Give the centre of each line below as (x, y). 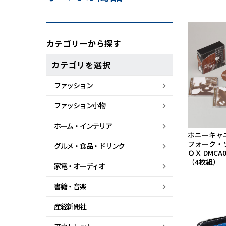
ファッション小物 (80, 105)
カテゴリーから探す (84, 43)
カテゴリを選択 (81, 65)
